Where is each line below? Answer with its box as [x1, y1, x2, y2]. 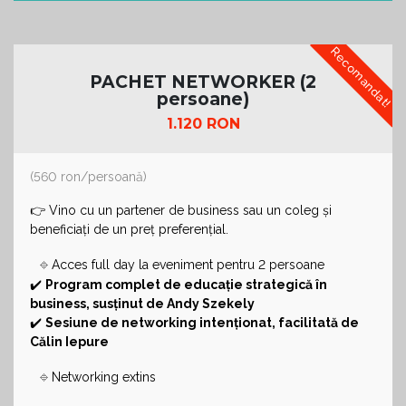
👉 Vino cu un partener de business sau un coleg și [30, 202, 332, 217]
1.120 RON [166, 114, 240, 132]
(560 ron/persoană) [30, 169, 150, 184]
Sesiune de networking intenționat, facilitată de [45, 314, 359, 330]
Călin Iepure [30, 333, 109, 349]
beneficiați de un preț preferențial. [30, 221, 228, 237]
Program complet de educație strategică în [45, 276, 327, 292]
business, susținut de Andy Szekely [30, 295, 255, 311]
